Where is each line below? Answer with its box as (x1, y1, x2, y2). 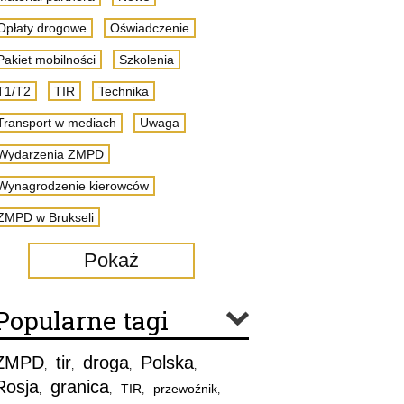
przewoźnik (152, 381, 217, 396)
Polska (140, 353, 194, 372)
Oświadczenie (109, 21, 189, 35)
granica (50, 377, 109, 397)
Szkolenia (118, 52, 174, 67)
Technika (97, 84, 149, 98)
